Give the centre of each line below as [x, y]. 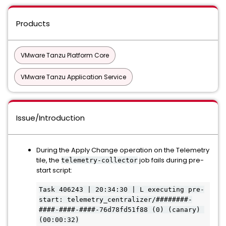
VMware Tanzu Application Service [73, 77]
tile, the [49, 160]
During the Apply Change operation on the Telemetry [123, 150]
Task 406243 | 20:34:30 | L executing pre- [122, 189]
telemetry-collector [99, 160]
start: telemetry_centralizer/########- [116, 200]
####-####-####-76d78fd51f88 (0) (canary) [120, 210]
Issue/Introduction [50, 118]
